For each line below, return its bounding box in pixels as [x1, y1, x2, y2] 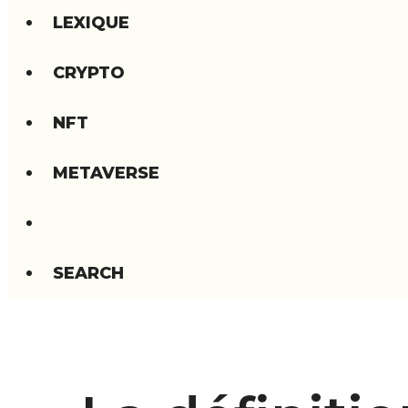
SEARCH [53, 262, 124, 283]
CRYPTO [53, 62, 125, 83]
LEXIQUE [53, 12, 129, 33]
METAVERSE [53, 162, 159, 183]
